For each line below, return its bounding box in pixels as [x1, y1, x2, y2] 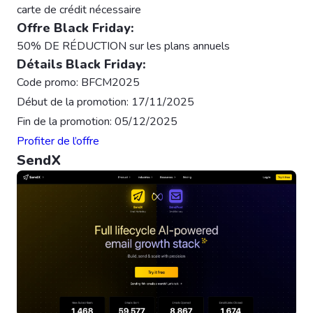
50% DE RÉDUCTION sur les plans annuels [17, 38, 230, 54]
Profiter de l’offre [17, 133, 99, 150]
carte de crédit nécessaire [17, 2, 141, 18]
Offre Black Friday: [17, 20, 134, 37]
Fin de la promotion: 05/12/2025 [17, 114, 177, 130]
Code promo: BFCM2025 [17, 75, 140, 91]
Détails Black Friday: [17, 56, 146, 73]
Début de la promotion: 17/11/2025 [17, 94, 194, 110]
